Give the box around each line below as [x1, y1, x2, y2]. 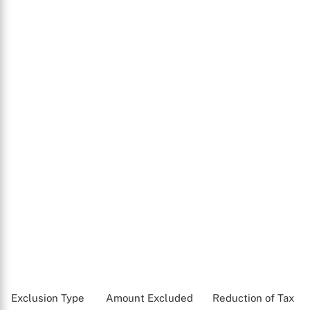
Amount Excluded [106, 292, 193, 304]
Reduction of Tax [212, 292, 294, 304]
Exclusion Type [11, 292, 84, 304]
